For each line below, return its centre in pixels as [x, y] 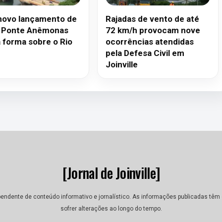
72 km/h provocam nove [153, 30]
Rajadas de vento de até [153, 19]
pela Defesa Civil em [145, 53]
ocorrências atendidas [150, 42]
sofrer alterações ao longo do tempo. [111, 209]
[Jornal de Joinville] [111, 173]
